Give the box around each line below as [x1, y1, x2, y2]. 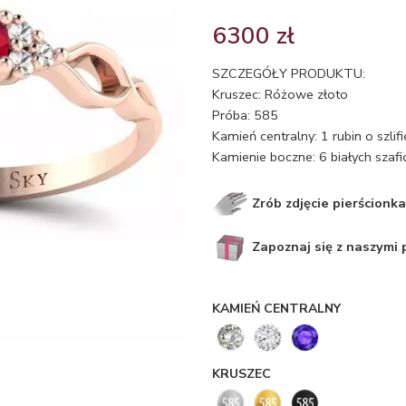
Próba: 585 [212, 106, 278, 124]
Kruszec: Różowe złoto [212, 85, 348, 103]
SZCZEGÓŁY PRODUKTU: [212, 64, 365, 82]
